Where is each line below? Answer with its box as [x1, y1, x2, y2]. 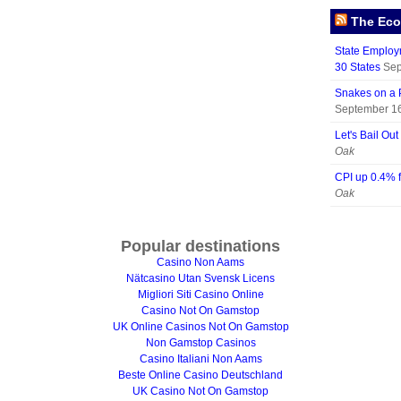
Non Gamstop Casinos [145, 337, 256, 349]
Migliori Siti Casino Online [137, 288, 264, 301]
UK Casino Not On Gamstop [132, 385, 269, 397]
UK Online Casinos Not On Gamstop [112, 320, 289, 333]
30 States [335, 61, 380, 73]
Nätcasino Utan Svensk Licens [126, 272, 275, 285]
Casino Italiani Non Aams [139, 353, 262, 365]
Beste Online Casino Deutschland [118, 369, 283, 381]
